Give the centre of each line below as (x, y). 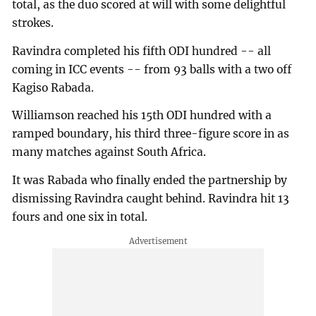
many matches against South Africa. (109, 152)
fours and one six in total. (80, 217)
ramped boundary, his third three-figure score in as (151, 134)
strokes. (33, 23)
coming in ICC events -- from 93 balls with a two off (152, 69)
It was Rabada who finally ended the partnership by (150, 181)
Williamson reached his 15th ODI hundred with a (142, 116)
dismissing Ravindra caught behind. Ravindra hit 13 (151, 199)
